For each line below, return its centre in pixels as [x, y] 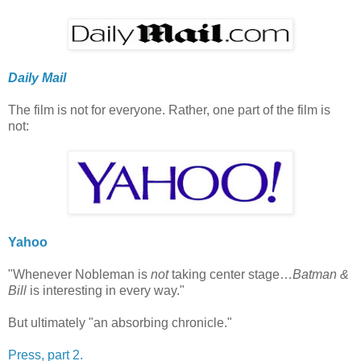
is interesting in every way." [106, 291]
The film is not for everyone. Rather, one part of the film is [169, 110]
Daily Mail [37, 78]
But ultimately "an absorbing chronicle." [120, 323]
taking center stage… [232, 275]
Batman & [321, 275]
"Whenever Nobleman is [79, 275]
